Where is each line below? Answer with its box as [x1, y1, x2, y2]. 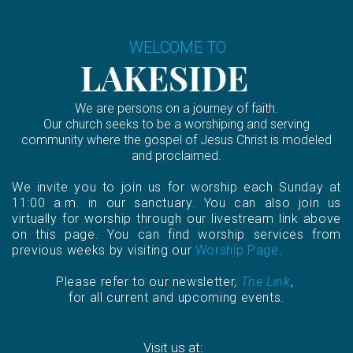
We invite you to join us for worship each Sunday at [12, 180, 341, 195]
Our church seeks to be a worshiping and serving [43, 117, 310, 132]
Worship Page [195, 243, 279, 258]
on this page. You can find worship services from [12, 227, 341, 243]
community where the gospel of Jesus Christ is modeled [21, 132, 332, 148]
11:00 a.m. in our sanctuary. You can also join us [12, 195, 341, 211]
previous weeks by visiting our [12, 243, 195, 258]
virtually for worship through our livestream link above [12, 211, 341, 227]
